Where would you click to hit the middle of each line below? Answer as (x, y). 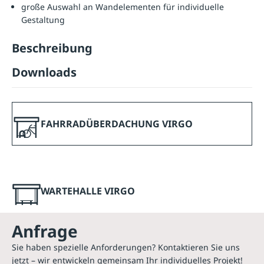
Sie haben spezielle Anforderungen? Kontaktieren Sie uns (126, 247)
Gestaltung (43, 20)
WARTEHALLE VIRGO (88, 191)
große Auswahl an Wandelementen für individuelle (123, 7)
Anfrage (45, 231)
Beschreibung (52, 48)
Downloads (44, 72)
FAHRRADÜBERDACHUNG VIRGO (117, 123)
